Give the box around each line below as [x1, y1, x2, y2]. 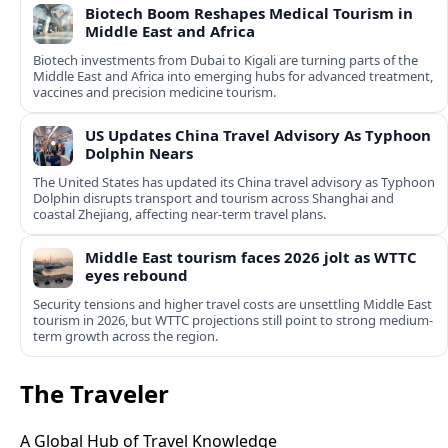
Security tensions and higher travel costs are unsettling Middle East [33, 295, 432, 314]
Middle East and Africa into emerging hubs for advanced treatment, [33, 67, 433, 86]
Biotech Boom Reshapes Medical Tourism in [85, 3, 413, 24]
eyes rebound [85, 265, 188, 286]
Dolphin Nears [85, 143, 193, 164]
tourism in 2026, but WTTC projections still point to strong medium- [33, 311, 433, 330]
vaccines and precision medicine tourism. [33, 83, 276, 102]
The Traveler [20, 377, 169, 411]
